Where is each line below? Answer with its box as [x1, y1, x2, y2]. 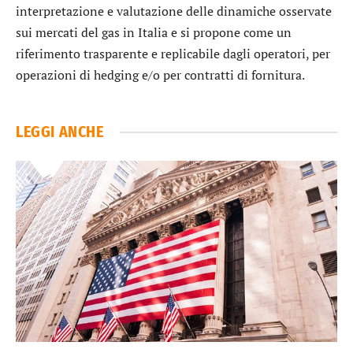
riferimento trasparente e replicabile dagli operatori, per [16, 45, 330, 63]
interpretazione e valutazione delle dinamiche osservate [16, 2, 332, 20]
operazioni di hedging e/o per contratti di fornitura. [16, 66, 305, 84]
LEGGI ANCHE [16, 122, 104, 142]
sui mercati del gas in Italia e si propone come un [16, 24, 292, 42]
